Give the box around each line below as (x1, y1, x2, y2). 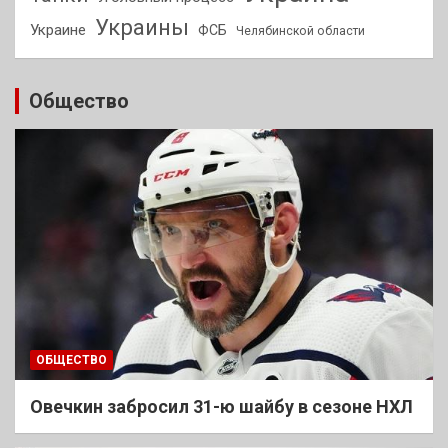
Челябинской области (236, 24, 365, 39)
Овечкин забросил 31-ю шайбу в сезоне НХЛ (30, 396, 413, 418)
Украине (30, 21, 86, 40)
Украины (95, 14, 189, 41)
